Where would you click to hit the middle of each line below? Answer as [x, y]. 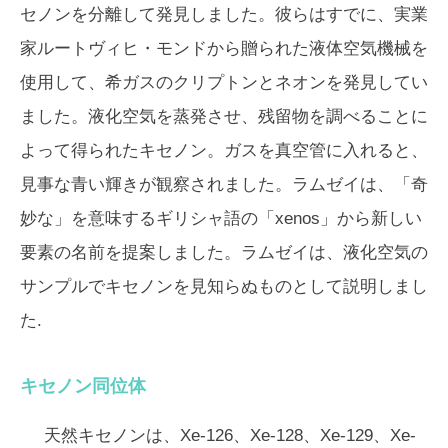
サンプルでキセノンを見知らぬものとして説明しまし [224, 286]
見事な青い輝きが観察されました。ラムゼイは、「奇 [224, 184]
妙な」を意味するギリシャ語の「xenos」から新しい [221, 218]
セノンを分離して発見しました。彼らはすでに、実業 [224, 14]
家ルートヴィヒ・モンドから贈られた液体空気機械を [224, 48]
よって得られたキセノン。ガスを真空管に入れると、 [224, 150]
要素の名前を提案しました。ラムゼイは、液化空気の [224, 252]
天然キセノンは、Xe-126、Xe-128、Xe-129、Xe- [230, 435]
